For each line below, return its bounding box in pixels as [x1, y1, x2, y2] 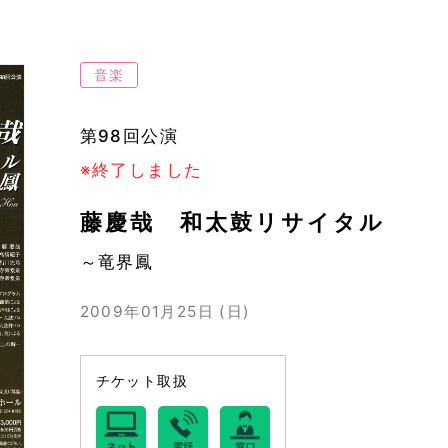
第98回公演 [79, 126, 178, 147]
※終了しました [79, 160, 203, 181]
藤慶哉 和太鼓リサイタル [79, 207, 385, 235]
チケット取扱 [95, 371, 188, 389]
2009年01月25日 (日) [79, 301, 251, 321]
